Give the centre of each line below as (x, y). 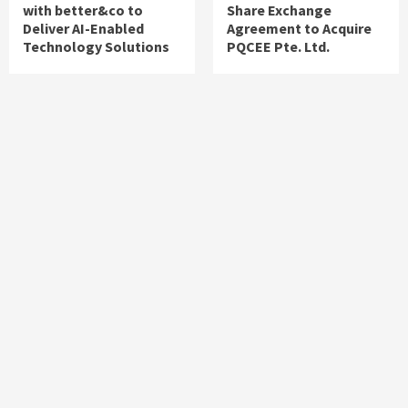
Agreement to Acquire (299, 29)
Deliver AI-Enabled (83, 29)
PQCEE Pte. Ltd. (278, 47)
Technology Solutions (96, 47)
